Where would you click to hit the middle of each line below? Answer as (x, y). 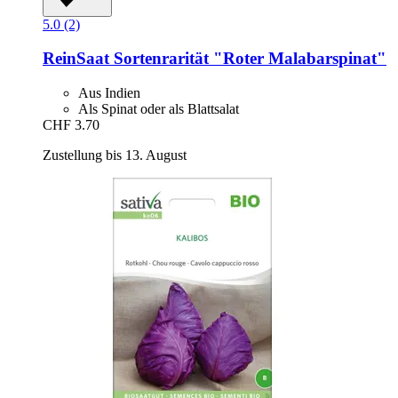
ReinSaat (76, 59)
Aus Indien (109, 93)
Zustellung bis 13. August (115, 155)
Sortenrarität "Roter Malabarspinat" (248, 59)
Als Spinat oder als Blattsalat (159, 109)
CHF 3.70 (71, 125)
